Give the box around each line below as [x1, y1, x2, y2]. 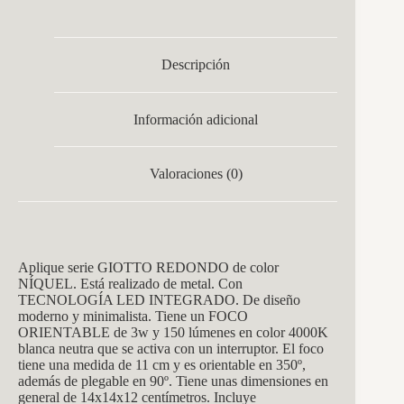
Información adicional [133, 111, 259, 127]
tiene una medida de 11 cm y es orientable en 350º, [18, 357, 306, 373]
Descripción [161, 57, 231, 73]
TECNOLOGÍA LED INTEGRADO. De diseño [18, 292, 300, 308]
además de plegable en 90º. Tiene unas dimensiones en [18, 373, 328, 390]
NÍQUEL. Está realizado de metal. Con [18, 276, 243, 292]
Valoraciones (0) [149, 166, 243, 182]
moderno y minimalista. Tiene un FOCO [18, 308, 248, 325]
